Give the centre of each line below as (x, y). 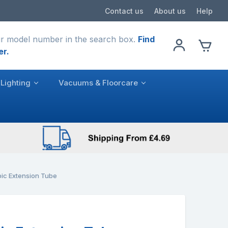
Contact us (124, 11)
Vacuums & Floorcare (98, 82)
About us (170, 11)
